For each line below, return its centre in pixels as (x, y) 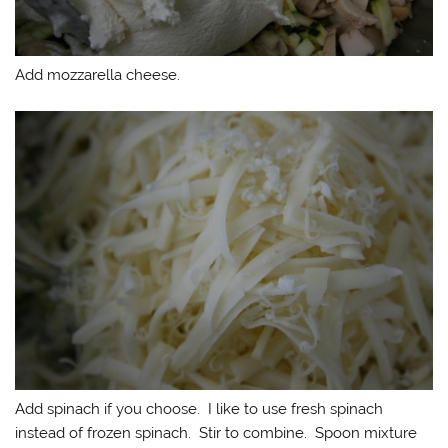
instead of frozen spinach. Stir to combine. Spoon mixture (216, 432)
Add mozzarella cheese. (98, 75)
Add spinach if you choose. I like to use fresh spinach (199, 408)
